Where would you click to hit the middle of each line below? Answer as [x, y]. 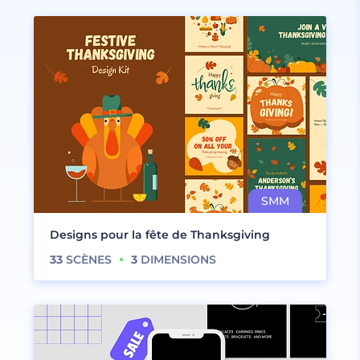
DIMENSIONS [177, 260]
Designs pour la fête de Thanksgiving [160, 235]
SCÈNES [87, 260]
